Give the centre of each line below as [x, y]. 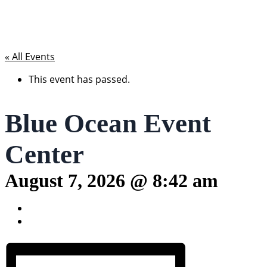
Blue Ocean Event [108, 124]
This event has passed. [79, 79]
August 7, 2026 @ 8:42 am [111, 181]
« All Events [30, 57]
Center [44, 155]
